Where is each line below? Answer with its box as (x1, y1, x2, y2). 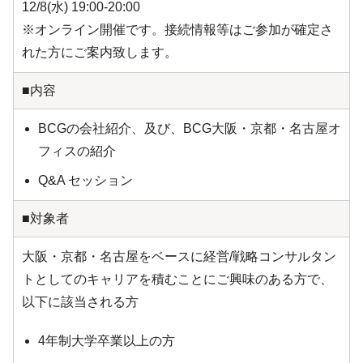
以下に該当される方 (22, 295, 139, 310)
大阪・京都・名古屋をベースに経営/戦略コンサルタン (22, 250, 336, 264)
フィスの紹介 (38, 144, 116, 159)
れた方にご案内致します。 (22, 45, 177, 60)
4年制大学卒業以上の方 (38, 334, 175, 348)
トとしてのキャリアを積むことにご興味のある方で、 (22, 272, 333, 287)
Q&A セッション (38, 173, 133, 188)
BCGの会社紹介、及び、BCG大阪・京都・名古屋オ (38, 122, 341, 136)
